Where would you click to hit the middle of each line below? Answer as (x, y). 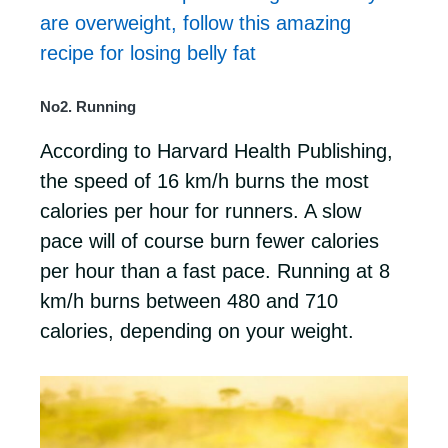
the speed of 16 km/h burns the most (204, 181)
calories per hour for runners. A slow (200, 211)
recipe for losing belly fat (148, 53)
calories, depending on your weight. (197, 331)
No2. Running (88, 106)
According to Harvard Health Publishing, (216, 151)
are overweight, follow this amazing (195, 23)
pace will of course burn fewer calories (209, 241)
